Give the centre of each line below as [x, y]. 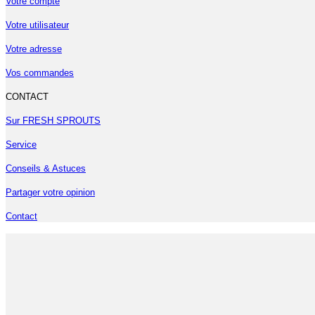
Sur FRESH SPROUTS [53, 120]
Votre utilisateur [37, 25]
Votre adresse [34, 49]
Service [21, 144]
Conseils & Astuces [46, 168]
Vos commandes [40, 72]
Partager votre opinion [50, 192]
